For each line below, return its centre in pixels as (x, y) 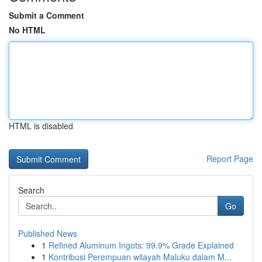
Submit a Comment (46, 15)
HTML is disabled (41, 126)
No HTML (27, 30)
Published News (48, 233)
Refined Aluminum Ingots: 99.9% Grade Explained (141, 245)
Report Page (230, 158)
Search (31, 190)
